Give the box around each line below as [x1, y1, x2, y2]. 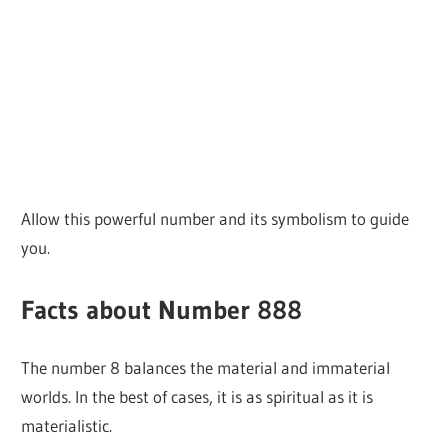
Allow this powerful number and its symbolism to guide [21, 208, 410, 230]
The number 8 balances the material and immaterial [21, 357, 391, 379]
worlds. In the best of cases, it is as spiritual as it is [21, 386, 374, 408]
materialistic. [21, 415, 113, 437]
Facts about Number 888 [21, 293, 303, 326]
